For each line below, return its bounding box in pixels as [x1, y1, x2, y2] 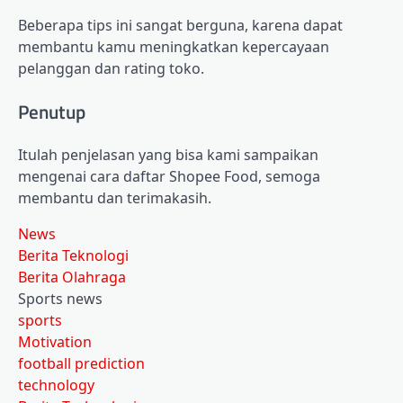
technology [18, 375, 94, 396]
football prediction [18, 354, 145, 374]
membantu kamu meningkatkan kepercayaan [18, 36, 329, 57]
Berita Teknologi [18, 246, 129, 266]
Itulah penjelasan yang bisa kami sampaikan [18, 145, 318, 166]
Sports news [18, 289, 103, 309]
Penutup [18, 96, 85, 126]
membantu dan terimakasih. [18, 188, 211, 209]
